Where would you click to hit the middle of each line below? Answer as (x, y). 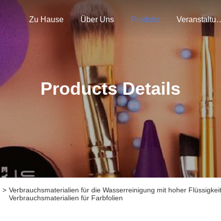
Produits (145, 19)
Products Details (110, 89)
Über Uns (97, 19)
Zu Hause (46, 19)
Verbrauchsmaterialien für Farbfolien (66, 198)
